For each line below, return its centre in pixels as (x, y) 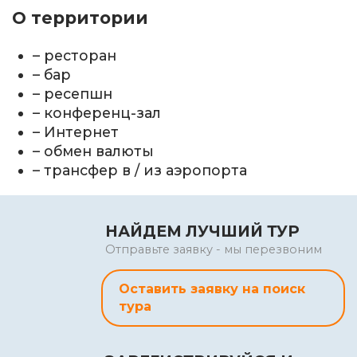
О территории (80, 18)
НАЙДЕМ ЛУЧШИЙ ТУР (202, 231)
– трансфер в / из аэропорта (140, 171)
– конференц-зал (97, 113)
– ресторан (75, 56)
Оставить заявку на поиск (212, 288)
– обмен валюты (94, 151)
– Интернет (76, 132)
